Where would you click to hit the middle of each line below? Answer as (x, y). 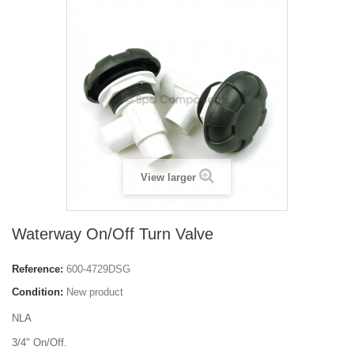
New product (95, 292)
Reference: (38, 269)
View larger (168, 177)
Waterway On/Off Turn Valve (113, 234)
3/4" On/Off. (40, 343)
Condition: (38, 292)
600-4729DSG (98, 269)
